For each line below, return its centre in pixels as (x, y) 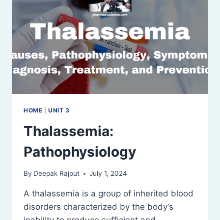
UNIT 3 (59, 110)
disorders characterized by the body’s (98, 207)
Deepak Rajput (57, 174)
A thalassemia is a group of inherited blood (109, 194)
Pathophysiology (80, 151)
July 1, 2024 (109, 174)
